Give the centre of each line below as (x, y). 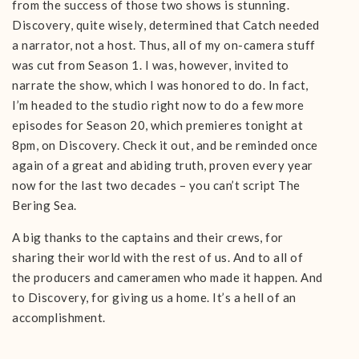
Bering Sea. (44, 205)
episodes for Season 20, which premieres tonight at (157, 125)
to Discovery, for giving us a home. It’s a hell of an (154, 297)
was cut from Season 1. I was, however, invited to (151, 65)
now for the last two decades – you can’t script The (156, 185)
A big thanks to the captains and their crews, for (148, 237)
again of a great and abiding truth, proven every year (163, 165)
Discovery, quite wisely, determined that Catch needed (166, 25)
